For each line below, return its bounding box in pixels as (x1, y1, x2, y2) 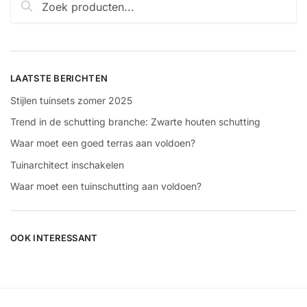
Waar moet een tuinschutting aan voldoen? (10, 180, 201, 192)
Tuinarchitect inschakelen (10, 158, 124, 171)
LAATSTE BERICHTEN (10, 72, 108, 84)
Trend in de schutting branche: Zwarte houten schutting (10, 116, 260, 128)
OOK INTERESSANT (10, 232, 98, 243)
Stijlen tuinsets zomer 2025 (10, 95, 132, 107)
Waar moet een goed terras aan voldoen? (10, 137, 195, 149)
